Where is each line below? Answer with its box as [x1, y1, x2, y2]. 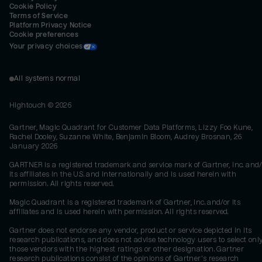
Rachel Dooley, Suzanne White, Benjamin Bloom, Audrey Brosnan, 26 [9, 133, 242, 141]
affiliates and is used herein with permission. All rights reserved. [9, 208, 229, 216]
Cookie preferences [9, 30, 78, 39]
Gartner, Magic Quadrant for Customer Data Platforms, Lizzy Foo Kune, [9, 123, 253, 132]
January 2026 [9, 142, 58, 150]
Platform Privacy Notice [9, 21, 92, 29]
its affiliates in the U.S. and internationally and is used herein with [9, 170, 236, 178]
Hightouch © [9, 101, 56, 109]
